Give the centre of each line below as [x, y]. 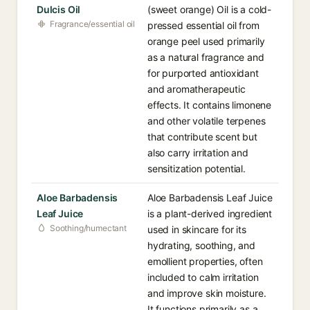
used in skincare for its [197, 229]
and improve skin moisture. [207, 293]
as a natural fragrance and [206, 57]
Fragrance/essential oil [93, 24]
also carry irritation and [198, 153]
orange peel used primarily [206, 41]
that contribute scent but [202, 137]
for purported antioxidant [203, 73]
